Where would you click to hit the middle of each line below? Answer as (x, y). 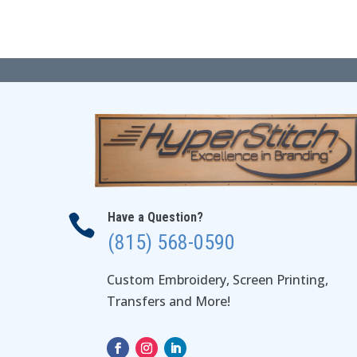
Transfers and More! (169, 302)
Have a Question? (155, 218)
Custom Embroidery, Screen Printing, (218, 280)
